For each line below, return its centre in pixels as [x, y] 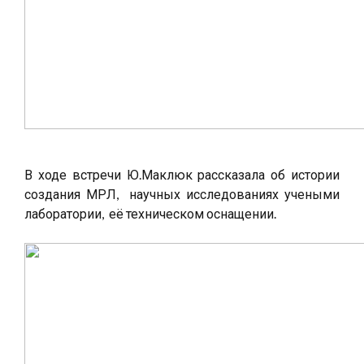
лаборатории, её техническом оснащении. [150, 213]
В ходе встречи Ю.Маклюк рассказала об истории [182, 174]
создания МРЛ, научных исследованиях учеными [182, 194]
